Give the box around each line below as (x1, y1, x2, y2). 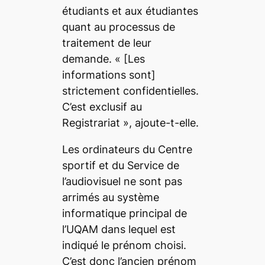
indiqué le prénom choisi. (62, 238, 186, 251)
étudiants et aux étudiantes (62, 4, 198, 17)
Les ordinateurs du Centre (62, 143, 192, 156)
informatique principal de (62, 206, 187, 219)
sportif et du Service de (62, 159, 179, 172)
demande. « (62, 52, 121, 65)
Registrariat (62, 116, 123, 129)
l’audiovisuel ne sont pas (62, 174, 182, 188)
